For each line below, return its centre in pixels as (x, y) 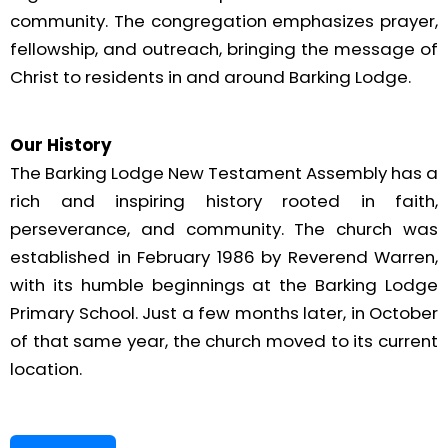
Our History (61, 145)
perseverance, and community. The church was (224, 229)
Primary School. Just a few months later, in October (224, 313)
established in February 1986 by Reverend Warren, (224, 257)
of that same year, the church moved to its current (224, 341)
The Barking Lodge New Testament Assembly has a (224, 173)
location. (46, 369)
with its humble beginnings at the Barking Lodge (224, 285)
